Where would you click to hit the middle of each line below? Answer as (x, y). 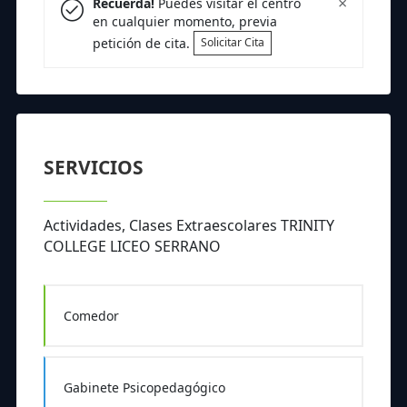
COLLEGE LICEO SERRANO (132, 247)
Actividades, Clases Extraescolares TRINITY (189, 226)
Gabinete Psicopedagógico (144, 388)
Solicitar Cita (232, 43)
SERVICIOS (94, 168)
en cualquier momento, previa (184, 21)
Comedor (91, 316)
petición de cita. (143, 43)
